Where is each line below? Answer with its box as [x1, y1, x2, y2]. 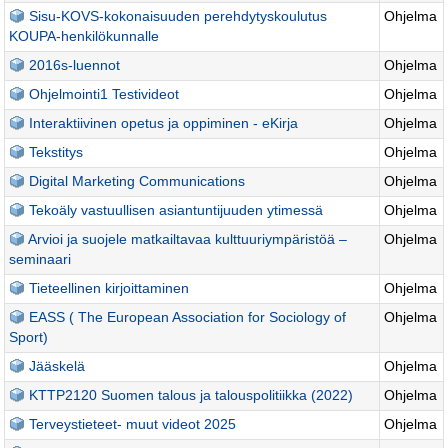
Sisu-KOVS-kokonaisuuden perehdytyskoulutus [29, 8, 328, 24]
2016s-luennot [29, 57, 121, 73]
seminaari [9, 251, 72, 267]
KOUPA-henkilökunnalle [9, 28, 160, 44]
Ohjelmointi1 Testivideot [29, 86, 180, 102]
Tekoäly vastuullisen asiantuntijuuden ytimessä [29, 202, 324, 218]
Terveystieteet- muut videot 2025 [29, 416, 237, 432]
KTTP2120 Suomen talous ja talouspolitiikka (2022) [29, 387, 354, 403]
